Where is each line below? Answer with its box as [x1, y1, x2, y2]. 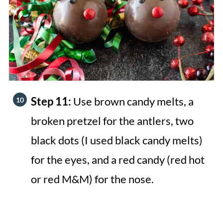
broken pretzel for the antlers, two [30, 114, 194, 128]
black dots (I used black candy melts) [30, 133, 203, 147]
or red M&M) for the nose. [30, 172, 154, 186]
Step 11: [30, 95, 73, 109]
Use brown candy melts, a [73, 95, 194, 109]
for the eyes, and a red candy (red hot [30, 153, 205, 167]
